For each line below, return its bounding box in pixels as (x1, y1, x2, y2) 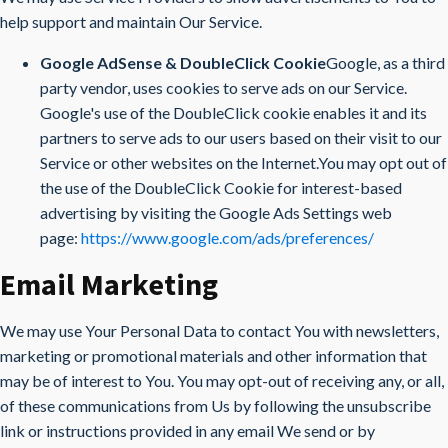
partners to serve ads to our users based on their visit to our (40, 128, 442, 147)
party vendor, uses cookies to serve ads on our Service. (40, 78, 407, 97)
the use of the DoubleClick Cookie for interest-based (40, 178, 402, 197)
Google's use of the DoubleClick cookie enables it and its (40, 103, 427, 122)
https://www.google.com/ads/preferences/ (81, 228, 374, 247)
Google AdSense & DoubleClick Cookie (40, 53, 326, 72)
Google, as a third (326, 53, 445, 72)
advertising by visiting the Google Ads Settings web (40, 203, 392, 222)
